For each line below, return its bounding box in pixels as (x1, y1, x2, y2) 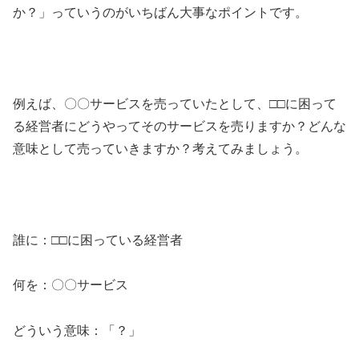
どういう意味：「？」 (13, 324, 141, 338)
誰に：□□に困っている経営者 (13, 232, 183, 247)
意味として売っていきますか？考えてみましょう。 (13, 141, 308, 155)
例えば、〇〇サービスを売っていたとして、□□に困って (13, 96, 337, 111)
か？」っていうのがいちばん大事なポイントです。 (13, 6, 308, 20)
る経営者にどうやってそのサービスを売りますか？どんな (13, 119, 346, 133)
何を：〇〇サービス (13, 278, 128, 292)
